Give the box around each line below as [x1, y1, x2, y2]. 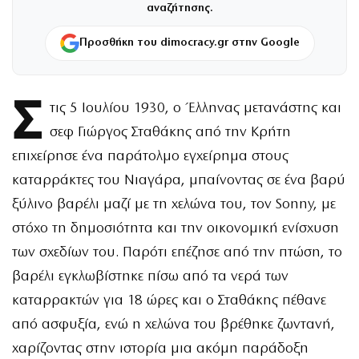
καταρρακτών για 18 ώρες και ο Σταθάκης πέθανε [12, 292, 326, 309]
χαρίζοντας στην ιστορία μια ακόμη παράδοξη [12, 341, 309, 357]
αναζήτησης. [146, 2, 213, 15]
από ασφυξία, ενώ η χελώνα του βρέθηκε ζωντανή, [12, 317, 335, 333]
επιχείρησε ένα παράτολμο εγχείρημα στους [12, 148, 288, 164]
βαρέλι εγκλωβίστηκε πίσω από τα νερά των [12, 268, 288, 284]
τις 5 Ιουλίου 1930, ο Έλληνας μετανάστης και [49, 100, 341, 116]
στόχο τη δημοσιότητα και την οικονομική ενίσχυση [12, 220, 339, 236]
